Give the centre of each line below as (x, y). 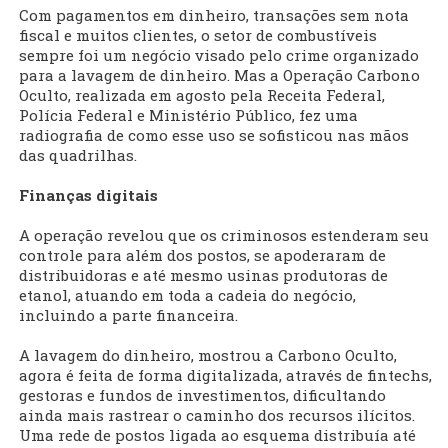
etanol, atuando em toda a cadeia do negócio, (187, 295)
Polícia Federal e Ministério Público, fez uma (188, 115)
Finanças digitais (88, 195)
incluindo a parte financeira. (128, 315)
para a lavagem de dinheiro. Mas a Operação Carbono (219, 75)
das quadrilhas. (78, 155)
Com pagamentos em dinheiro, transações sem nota (214, 15)
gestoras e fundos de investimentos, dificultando (202, 395)
